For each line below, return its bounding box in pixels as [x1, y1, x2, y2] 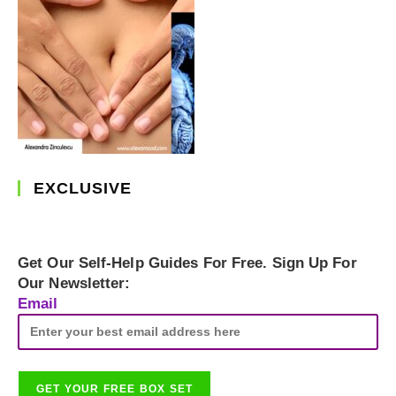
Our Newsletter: [18, 275, 131, 292]
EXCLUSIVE [34, 179, 132, 197]
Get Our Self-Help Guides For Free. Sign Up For [18, 255, 357, 271]
